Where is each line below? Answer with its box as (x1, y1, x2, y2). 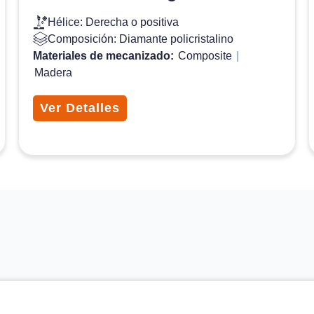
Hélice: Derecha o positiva (47, 15, 179, 28)
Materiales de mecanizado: (32, 49, 177, 62)
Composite (177, 49, 232, 62)
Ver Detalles (39, 100, 120, 115)
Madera (34, 66, 72, 78)
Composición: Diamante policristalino (47, 32, 233, 45)
